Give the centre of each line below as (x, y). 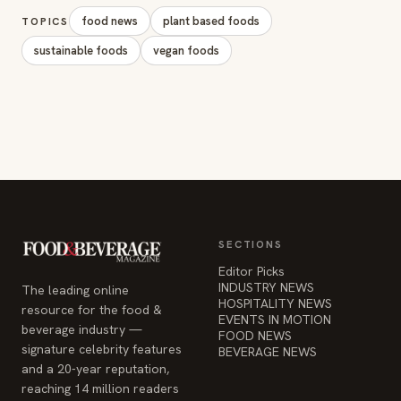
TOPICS (46, 21)
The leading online (75, 290)
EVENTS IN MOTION (275, 320)
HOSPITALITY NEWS (275, 303)
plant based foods (212, 21)
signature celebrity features (102, 349)
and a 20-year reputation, (95, 369)
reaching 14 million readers (100, 388)
